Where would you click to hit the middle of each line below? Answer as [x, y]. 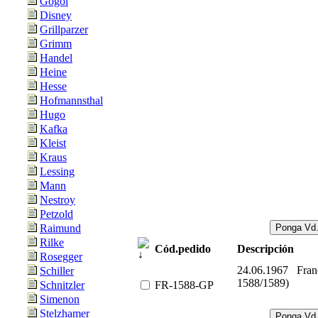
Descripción [265, 248]
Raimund [60, 228]
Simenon [60, 299]
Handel [56, 58]
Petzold [56, 214]
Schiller [57, 271]
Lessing [57, 171]
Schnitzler [62, 285]
